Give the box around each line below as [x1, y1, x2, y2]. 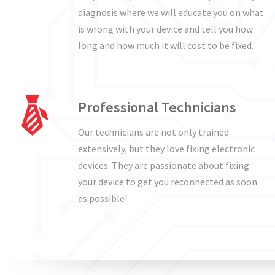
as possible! [78, 192, 127, 204]
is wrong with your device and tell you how [78, 23, 253, 35]
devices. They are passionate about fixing [78, 159, 249, 171]
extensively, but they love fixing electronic [78, 142, 255, 155]
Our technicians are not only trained [78, 126, 229, 138]
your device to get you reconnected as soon [78, 176, 257, 188]
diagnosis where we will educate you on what [78, 6, 264, 18]
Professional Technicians [78, 98, 236, 117]
